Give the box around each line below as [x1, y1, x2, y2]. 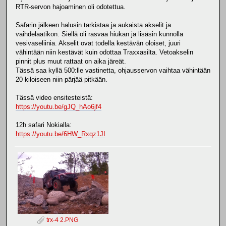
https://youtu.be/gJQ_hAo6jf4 [16, 102, 101, 110]
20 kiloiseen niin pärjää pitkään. [16, 75, 107, 83]
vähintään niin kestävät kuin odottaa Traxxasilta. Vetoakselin [16, 48, 193, 56]
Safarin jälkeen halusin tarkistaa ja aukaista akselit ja [16, 21, 171, 29]
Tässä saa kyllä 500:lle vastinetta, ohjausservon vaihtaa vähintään [16, 66, 210, 74]
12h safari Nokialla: [16, 121, 72, 129]
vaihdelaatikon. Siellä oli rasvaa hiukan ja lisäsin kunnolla [16, 30, 183, 38]
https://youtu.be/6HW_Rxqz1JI [16, 130, 105, 138]
